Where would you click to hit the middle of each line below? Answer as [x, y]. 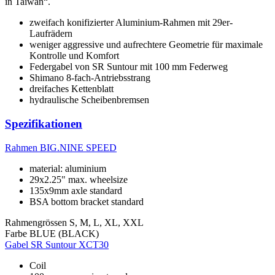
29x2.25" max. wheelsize [79, 179]
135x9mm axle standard [76, 190]
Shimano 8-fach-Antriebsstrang [90, 78]
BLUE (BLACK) [64, 233]
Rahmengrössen [36, 222]
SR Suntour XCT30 [70, 244]
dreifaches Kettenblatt [72, 89]
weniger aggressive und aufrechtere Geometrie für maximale [146, 45]
